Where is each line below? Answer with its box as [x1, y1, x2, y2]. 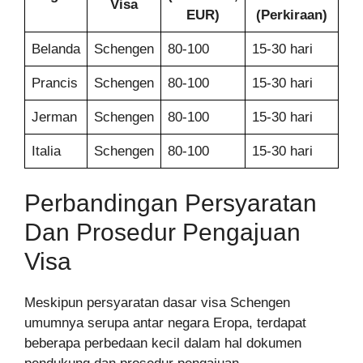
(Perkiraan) [256, 6, 327, 23]
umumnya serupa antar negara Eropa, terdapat [24, 315, 306, 331]
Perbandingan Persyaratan [24, 190, 317, 217]
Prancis [32, 75, 78, 91]
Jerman [32, 109, 77, 125]
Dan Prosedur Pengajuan [24, 219, 301, 246]
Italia [32, 143, 61, 159]
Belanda [32, 41, 80, 57]
